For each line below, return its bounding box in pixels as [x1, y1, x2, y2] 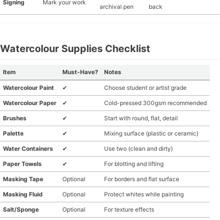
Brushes [3, 114, 27, 122]
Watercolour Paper [3, 99, 56, 107]
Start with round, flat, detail [104, 114, 178, 122]
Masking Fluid [3, 191, 43, 198]
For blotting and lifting [104, 160, 164, 167]
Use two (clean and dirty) [104, 145, 173, 152]
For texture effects [104, 206, 154, 213]
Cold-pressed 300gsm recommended [104, 99, 207, 107]
